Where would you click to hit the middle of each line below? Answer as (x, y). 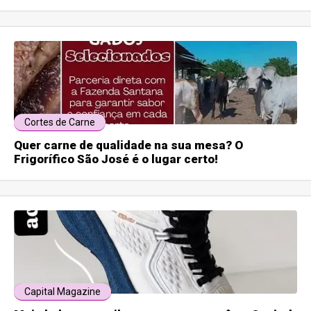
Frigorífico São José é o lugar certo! (116, 159)
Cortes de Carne (60, 123)
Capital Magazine (63, 292)
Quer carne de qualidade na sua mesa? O (129, 145)
